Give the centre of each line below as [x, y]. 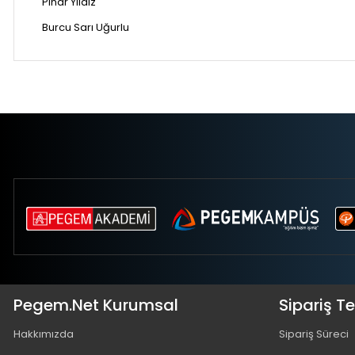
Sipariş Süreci [314, 334]
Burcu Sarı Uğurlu [86, 27]
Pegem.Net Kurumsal [96, 305]
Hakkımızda [44, 334]
